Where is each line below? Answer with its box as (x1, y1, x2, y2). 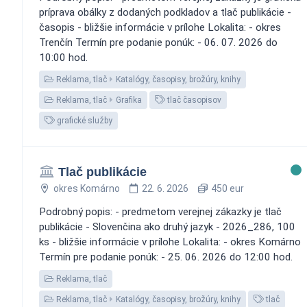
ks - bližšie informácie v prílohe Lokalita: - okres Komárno (39, 235, 301, 248)
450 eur (208, 182, 244, 194)
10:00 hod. (39, 51, 88, 64)
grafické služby (55, 115, 112, 125)
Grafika (116, 95, 142, 105)
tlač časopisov (165, 95, 221, 105)
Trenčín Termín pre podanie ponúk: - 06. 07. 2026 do (39, 36, 278, 49)
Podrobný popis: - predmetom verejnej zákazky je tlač (39, 205, 282, 218)
